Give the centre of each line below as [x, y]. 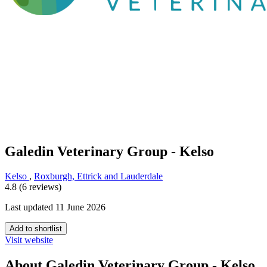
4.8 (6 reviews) [33, 187]
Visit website [29, 240]
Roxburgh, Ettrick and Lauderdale [98, 176]
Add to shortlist [36, 229]
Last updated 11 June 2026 [55, 207]
